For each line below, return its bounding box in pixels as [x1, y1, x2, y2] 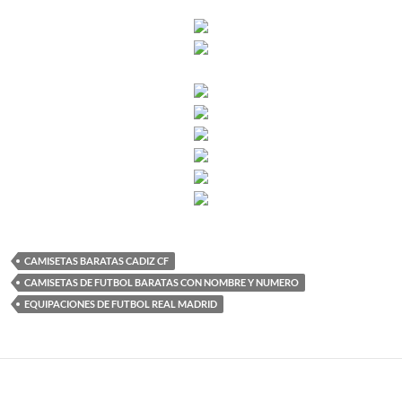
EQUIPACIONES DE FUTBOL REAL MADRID [24, 298, 217, 310]
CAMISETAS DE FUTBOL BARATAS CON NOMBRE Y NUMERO [24, 276, 299, 288]
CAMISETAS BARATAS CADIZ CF [24, 255, 169, 267]
